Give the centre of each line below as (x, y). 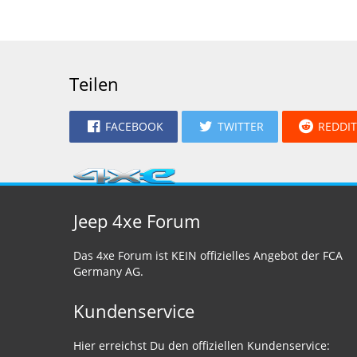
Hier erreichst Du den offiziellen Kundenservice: (202, 345)
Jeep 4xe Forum (137, 221)
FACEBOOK (134, 126)
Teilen (94, 84)
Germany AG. (108, 271)
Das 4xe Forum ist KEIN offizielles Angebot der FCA (208, 255)
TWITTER (241, 126)
